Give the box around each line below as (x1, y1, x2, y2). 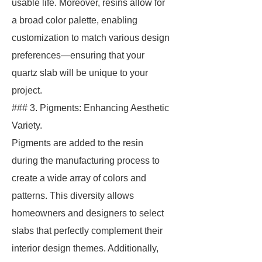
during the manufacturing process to (12, 156, 160, 166)
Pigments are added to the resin (12, 138, 143, 148)
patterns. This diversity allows (12, 191, 134, 201)
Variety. (12, 120, 42, 130)
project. (12, 85, 42, 95)
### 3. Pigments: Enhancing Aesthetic (12, 103, 169, 113)
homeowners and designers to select (12, 208, 164, 218)
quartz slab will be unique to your (12, 68, 148, 78)
